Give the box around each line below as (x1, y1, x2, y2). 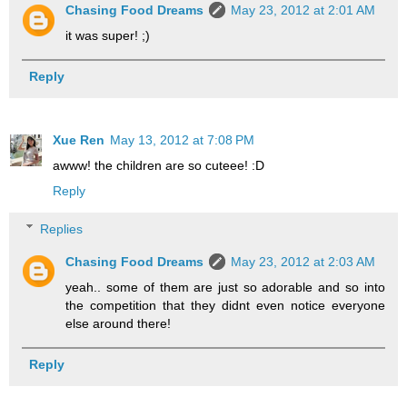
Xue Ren (53, 132, 104, 147)
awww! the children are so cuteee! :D (53, 157, 264, 173)
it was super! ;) (65, 27, 151, 43)
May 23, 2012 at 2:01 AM (231, 2, 376, 17)
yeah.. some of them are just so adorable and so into (65, 279, 385, 294)
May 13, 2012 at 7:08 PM (110, 132, 254, 147)
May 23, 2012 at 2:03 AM (231, 253, 376, 269)
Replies (40, 221, 84, 236)
